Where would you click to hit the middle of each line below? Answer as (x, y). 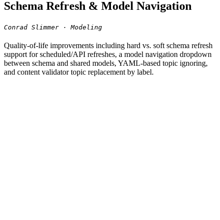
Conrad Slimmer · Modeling (53, 27)
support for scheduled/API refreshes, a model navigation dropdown (108, 54)
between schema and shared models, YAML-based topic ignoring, (106, 63)
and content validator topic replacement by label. (79, 72)
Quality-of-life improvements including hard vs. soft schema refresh (108, 45)
